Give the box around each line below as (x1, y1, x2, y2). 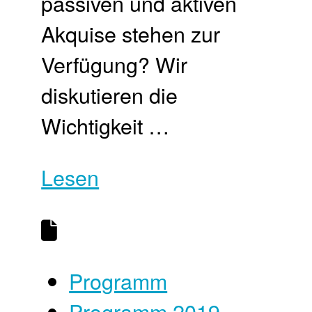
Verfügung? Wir (41, 48, 188, 79)
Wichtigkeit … (41, 109, 170, 141)
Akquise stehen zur (41, 17, 221, 49)
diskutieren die (41, 79, 178, 110)
